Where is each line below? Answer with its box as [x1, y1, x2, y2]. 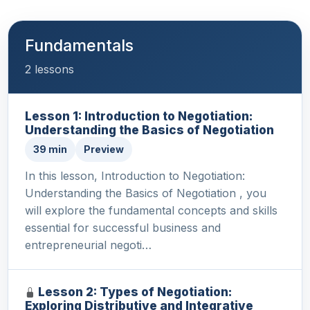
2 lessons [25, 62, 74, 77]
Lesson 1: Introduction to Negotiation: [25, 109, 253, 124]
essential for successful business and [25, 221, 221, 235]
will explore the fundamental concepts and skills [25, 203, 277, 218]
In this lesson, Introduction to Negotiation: [25, 169, 245, 183]
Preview [84, 143, 124, 156]
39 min [33, 143, 67, 156]
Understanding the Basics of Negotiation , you [25, 186, 266, 201]
